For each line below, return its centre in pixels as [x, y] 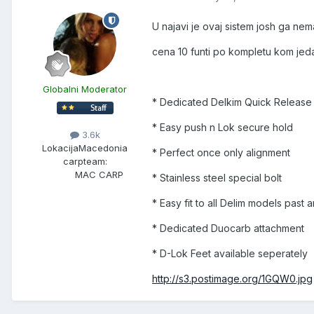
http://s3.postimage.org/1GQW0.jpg [232, 279]
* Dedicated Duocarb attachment [228, 228]
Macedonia [103, 148]
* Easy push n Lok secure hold [223, 128]
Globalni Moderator [85, 89]
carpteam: [85, 162]
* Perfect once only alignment [221, 153]
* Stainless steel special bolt [217, 178]
